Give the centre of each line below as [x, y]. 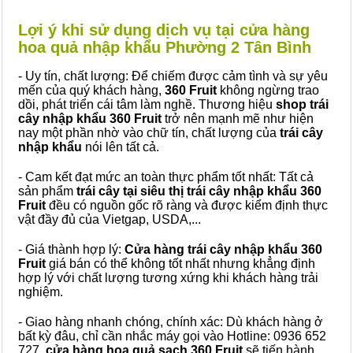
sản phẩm [46, 191]
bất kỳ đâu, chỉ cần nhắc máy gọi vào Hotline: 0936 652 [172, 336]
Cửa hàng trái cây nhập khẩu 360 [223, 249]
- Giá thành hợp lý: [71, 249]
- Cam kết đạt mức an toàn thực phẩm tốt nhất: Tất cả [166, 177]
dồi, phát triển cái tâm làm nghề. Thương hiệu [147, 104]
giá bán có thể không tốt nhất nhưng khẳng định [180, 264]
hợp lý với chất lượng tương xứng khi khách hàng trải [168, 278]
